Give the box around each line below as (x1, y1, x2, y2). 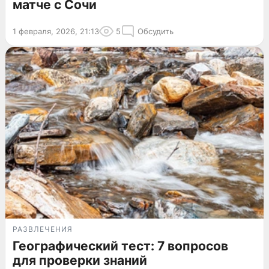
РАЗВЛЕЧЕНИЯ (13, 225, 73, 234)
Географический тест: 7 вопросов (13, 238, 228, 254)
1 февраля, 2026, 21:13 (13, 26, 99, 36)
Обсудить (138, 26, 174, 36)
